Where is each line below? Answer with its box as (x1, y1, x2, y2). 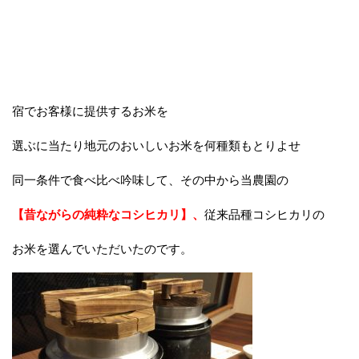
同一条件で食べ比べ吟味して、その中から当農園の (12, 173, 288, 188)
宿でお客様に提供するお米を (12, 104, 168, 119)
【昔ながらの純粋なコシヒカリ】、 (12, 208, 204, 222)
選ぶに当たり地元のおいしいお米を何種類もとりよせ (12, 139, 301, 153)
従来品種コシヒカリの (204, 208, 325, 222)
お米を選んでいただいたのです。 (12, 242, 192, 256)
